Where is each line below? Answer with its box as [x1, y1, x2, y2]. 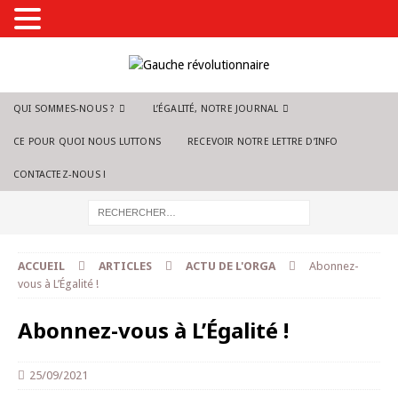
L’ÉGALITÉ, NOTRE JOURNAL [152, 103, 279, 115]
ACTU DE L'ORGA [186, 259, 275, 273]
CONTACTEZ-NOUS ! [13, 169, 107, 180]
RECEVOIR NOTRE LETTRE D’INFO [187, 136, 338, 147]
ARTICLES [99, 259, 152, 273]
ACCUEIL [18, 259, 65, 273]
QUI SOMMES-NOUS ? [13, 103, 115, 115]
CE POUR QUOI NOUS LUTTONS [13, 136, 161, 147]
